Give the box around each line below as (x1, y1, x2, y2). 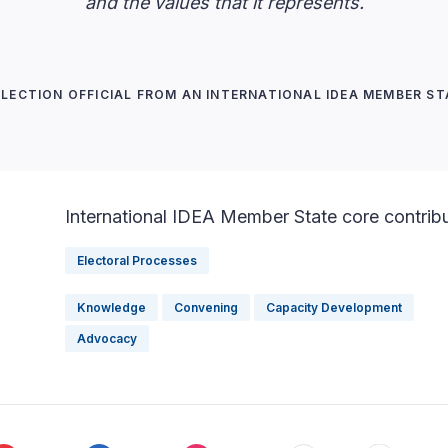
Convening (174, 299, 238, 315)
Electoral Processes (77, 252, 197, 268)
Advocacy (77, 330, 137, 346)
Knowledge (77, 299, 146, 315)
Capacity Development (266, 299, 402, 315)
